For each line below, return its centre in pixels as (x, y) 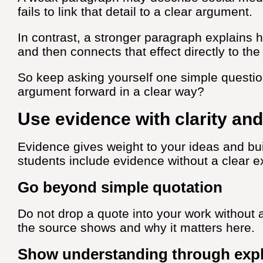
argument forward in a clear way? (111, 92)
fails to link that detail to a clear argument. (135, 12)
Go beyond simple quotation (120, 188)
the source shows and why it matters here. (136, 228)
